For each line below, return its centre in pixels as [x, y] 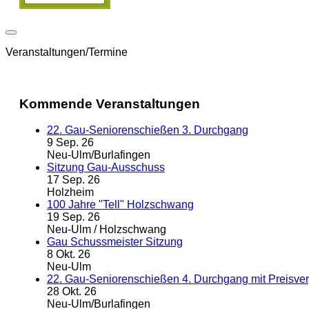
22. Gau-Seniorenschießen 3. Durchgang [148, 130]
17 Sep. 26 [73, 180]
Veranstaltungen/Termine [67, 52]
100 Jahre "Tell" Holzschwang [120, 205]
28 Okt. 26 [72, 292]
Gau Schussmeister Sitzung [115, 242]
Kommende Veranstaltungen [110, 103]
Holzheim [70, 192]
